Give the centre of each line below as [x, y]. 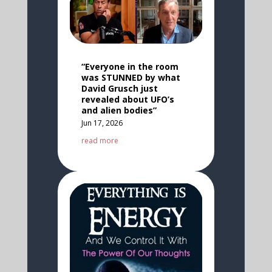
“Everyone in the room [130, 67]
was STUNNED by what [131, 78]
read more [100, 141]
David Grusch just [119, 89]
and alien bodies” [119, 110]
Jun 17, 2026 [102, 123]
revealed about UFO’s [127, 100]
